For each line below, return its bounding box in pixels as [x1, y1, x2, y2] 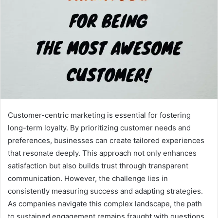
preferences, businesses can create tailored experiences [8, 135, 204, 145]
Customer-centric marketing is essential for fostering [8, 110, 191, 120]
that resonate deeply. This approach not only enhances [8, 148, 197, 158]
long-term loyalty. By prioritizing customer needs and [8, 123, 191, 132]
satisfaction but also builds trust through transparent [8, 161, 188, 170]
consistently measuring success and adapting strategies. [8, 186, 203, 196]
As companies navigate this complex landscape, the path [8, 199, 202, 208]
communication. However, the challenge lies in [8, 173, 168, 183]
